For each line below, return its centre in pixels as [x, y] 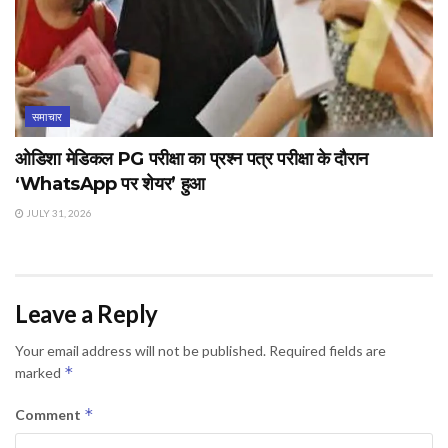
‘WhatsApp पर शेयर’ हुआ [110, 183]
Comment [49, 414]
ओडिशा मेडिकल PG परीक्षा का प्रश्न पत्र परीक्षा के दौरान [192, 158]
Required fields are [327, 350]
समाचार [47, 116]
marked [39, 372]
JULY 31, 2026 [58, 212]
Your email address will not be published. [140, 350]
